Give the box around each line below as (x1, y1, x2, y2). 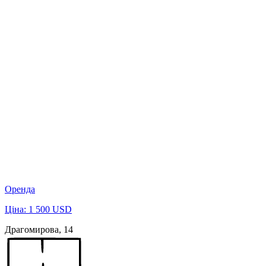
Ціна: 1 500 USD (5, 204, 72, 214)
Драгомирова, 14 (5, 224, 73, 235)
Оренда (5, 183, 35, 194)
